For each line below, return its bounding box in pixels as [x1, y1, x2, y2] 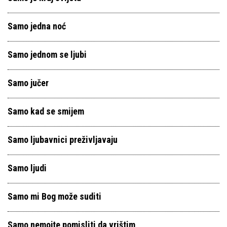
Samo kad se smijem [8, 106, 84, 117]
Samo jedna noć [8, 21, 66, 31]
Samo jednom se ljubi [8, 49, 87, 60]
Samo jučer [8, 78, 49, 88]
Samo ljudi [8, 163, 47, 173]
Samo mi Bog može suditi [8, 191, 101, 202]
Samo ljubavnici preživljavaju [8, 134, 118, 145]
